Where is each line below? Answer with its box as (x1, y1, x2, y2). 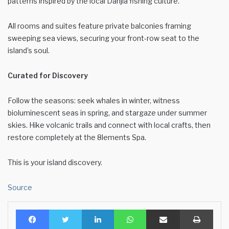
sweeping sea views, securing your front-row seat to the (8, 34, 199, 43)
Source (8, 183, 32, 192)
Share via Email (179, 205, 196, 214)
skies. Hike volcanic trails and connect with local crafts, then (8, 121, 211, 130)
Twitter (81, 205, 103, 214)
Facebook (49, 205, 79, 214)
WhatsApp (146, 205, 180, 214)
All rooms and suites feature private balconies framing (8, 21, 191, 31)
